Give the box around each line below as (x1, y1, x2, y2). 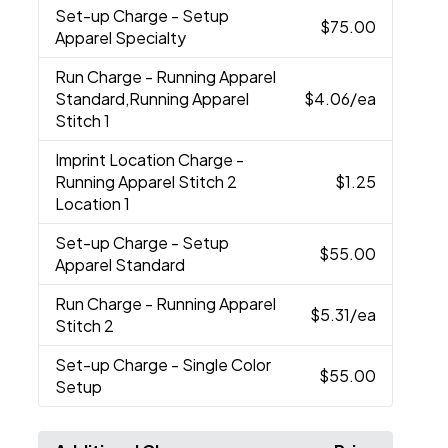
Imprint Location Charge (55, 149, 237, 171)
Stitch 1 (55, 110, 111, 132)
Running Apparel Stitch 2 (55, 171, 238, 193)
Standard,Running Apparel (55, 88, 250, 110)
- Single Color (171, 354, 272, 376)
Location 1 (55, 193, 131, 215)
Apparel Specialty (55, 27, 187, 49)
